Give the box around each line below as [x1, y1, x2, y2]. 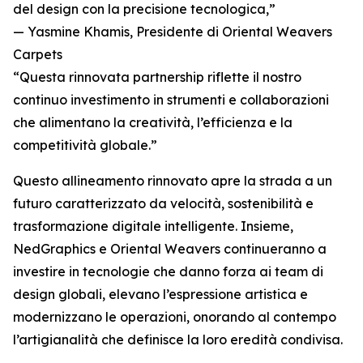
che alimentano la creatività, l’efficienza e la [13, 114, 293, 130]
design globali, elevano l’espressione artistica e [13, 286, 308, 302]
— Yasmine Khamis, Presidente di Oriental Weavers [13, 23, 332, 40]
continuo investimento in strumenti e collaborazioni [13, 92, 329, 108]
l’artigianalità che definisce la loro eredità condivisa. [13, 331, 343, 348]
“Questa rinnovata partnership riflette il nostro [13, 69, 301, 85]
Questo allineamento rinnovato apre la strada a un [13, 173, 332, 189]
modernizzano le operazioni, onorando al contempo [13, 309, 336, 325]
